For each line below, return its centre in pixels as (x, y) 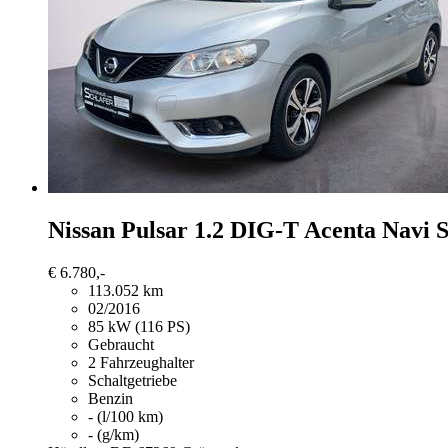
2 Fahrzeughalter (141, 362)
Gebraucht (121, 344)
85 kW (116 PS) (139, 326)
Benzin (110, 398)
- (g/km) (113, 434)
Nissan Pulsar (118, 229)
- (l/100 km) (125, 416)
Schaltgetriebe (132, 380)
